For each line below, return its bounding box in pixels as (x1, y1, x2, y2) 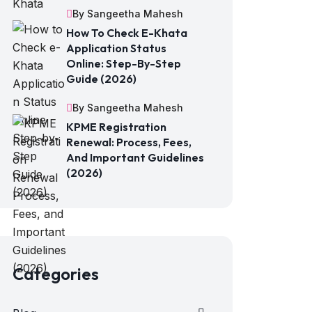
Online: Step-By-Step (66, 56, 181, 70)
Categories (13, 263, 99, 284)
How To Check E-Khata (66, 26, 187, 40)
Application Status (66, 41, 166, 55)
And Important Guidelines (66, 150, 204, 164)
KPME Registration (66, 120, 166, 134)
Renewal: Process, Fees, (66, 135, 192, 149)
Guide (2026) (66, 72, 136, 86)
